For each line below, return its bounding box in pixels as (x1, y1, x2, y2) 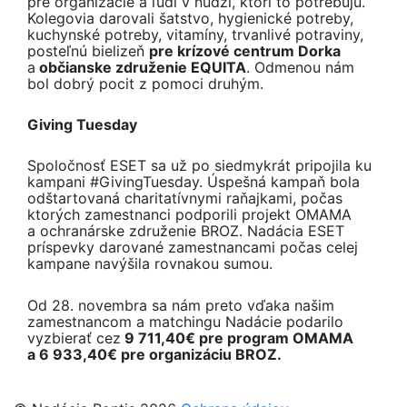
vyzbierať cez (27, 328, 121, 347)
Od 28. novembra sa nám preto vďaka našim (27, 295, 334, 314)
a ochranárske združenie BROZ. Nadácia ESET (27, 222, 344, 241)
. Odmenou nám (246, 57, 354, 76)
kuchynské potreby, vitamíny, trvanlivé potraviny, (27, 25, 363, 44)
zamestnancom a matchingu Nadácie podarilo (27, 312, 343, 331)
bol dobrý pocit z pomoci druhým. (27, 74, 263, 93)
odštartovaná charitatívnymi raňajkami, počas (27, 189, 342, 208)
